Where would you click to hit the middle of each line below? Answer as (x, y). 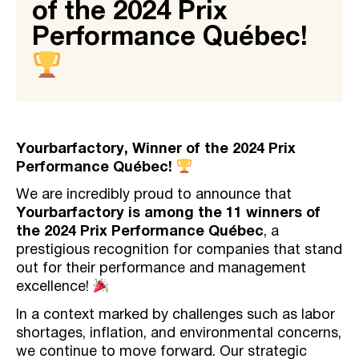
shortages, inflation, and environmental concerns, (179, 333)
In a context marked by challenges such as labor (175, 315)
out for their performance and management (161, 269)
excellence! (54, 288)
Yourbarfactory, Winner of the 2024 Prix (156, 149)
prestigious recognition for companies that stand (179, 251)
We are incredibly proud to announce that (154, 196)
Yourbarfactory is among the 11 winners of (168, 214)
